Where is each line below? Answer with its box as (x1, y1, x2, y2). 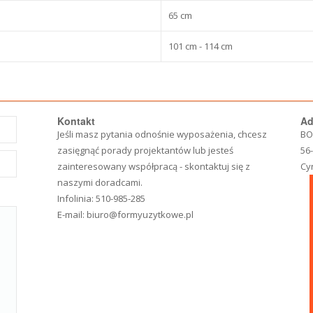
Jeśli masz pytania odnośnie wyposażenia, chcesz (57, 128, 268, 140)
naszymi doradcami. (57, 176, 143, 189)
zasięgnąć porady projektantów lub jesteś (57, 144, 234, 156)
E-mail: (57, 208, 87, 221)
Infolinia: (57, 192, 96, 205)
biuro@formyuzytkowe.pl (87, 208, 194, 221)
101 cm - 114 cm (168, 40, 233, 52)
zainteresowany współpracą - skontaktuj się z (57, 160, 251, 173)
